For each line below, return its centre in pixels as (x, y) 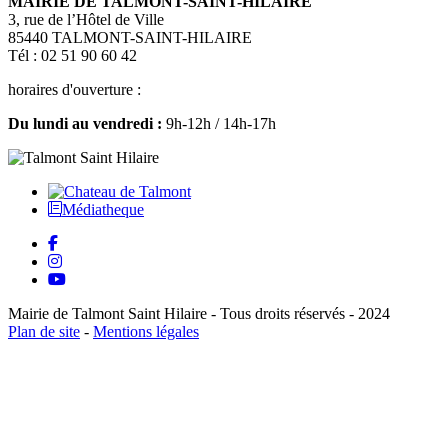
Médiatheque (103, 210)
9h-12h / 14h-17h (219, 124)
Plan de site (44, 332)
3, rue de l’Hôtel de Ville (86, 20)
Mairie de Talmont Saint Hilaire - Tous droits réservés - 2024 (199, 314)
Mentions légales (146, 332)
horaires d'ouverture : (74, 90)
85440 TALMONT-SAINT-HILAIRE (130, 38)
